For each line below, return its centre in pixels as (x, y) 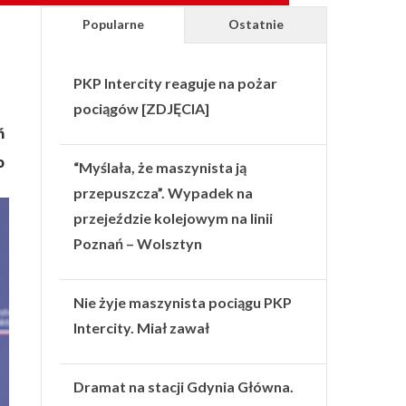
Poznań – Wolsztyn (138, 243)
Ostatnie (256, 24)
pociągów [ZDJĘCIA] (142, 108)
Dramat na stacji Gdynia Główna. (184, 386)
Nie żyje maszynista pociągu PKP (183, 302)
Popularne (113, 24)
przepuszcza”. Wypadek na (164, 192)
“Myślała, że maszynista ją (160, 167)
